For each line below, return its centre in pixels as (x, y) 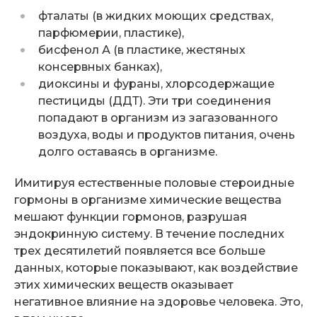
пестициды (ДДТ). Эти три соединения (154, 100)
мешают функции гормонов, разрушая (130, 217)
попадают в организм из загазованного (158, 117)
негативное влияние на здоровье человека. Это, (158, 301)
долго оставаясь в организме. (127, 151)
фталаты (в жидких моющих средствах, (155, 16)
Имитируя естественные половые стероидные (154, 183)
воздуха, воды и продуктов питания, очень (166, 134)
